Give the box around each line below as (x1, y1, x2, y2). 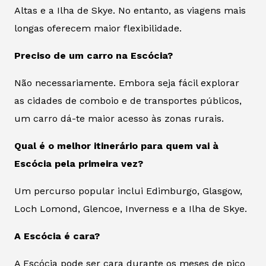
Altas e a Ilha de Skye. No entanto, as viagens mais (14, 5, 246, 17)
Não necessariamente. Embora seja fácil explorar (14, 77, 239, 89)
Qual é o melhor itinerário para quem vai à (14, 140, 218, 152)
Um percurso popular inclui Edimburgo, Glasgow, (14, 185, 242, 197)
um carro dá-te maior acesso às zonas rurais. (14, 113, 224, 125)
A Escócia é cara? (14, 230, 100, 242)
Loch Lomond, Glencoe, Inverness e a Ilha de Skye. (14, 203, 247, 215)
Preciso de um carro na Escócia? (14, 50, 173, 62)
